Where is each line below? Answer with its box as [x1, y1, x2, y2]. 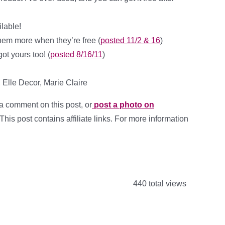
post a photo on [92, 100, 154, 109]
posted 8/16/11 [50, 50, 102, 59]
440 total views [131, 179, 186, 188]
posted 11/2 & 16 [100, 36, 160, 45]
